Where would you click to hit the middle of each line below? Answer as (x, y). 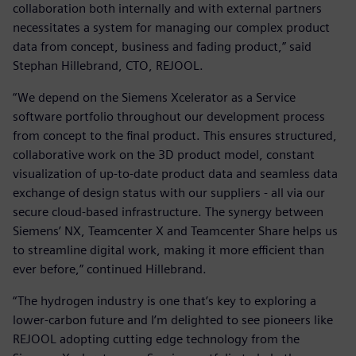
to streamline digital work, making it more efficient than (168, 250)
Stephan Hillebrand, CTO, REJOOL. (108, 66)
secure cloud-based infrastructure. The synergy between (168, 212)
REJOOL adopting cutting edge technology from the (156, 339)
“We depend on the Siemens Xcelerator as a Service (154, 98)
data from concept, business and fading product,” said (162, 47)
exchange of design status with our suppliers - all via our (169, 193)
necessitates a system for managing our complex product (171, 28)
